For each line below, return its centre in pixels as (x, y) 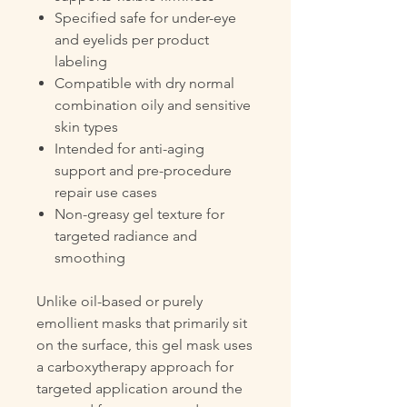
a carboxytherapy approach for (135, 367)
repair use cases (106, 192)
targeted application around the (139, 388)
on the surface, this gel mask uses (144, 345)
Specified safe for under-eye (145, 18)
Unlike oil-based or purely (119, 301)
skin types (86, 127)
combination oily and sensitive (153, 105)
